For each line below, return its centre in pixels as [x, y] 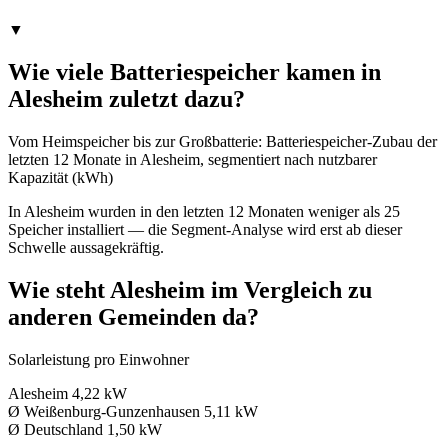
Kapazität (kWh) [60, 178]
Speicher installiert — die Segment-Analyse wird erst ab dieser [205, 230]
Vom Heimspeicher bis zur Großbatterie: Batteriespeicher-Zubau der [222, 142]
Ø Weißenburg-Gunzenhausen [104, 412]
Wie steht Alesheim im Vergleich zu [190, 290]
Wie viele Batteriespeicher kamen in [194, 72]
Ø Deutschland [55, 430]
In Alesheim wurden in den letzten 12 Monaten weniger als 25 [204, 212]
